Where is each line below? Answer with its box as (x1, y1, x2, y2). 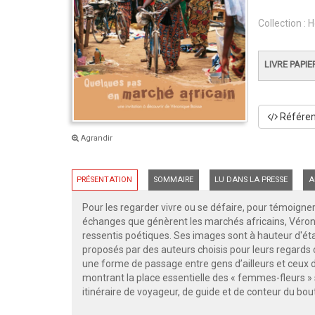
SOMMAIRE (153, 174, 194, 184)
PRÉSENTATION (77, 174, 133, 184)
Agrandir (79, 133, 112, 143)
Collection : (258, 17, 308, 29)
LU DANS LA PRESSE (214, 174, 288, 184)
